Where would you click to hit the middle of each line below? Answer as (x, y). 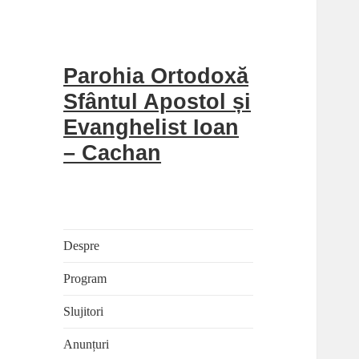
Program (85, 279)
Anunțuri (87, 345)
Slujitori (84, 312)
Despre (82, 246)
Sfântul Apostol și (157, 102)
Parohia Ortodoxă (156, 77)
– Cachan (113, 153)
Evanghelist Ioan (151, 128)
